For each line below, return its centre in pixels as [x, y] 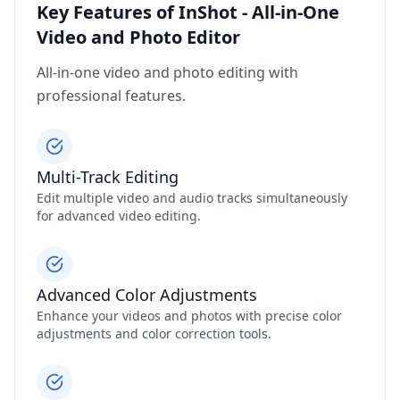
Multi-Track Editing [108, 177]
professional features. [111, 96]
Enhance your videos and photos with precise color [189, 316]
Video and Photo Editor [138, 37]
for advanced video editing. [119, 216]
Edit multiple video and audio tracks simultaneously [192, 198]
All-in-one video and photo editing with [167, 73]
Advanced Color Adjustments [147, 295]
